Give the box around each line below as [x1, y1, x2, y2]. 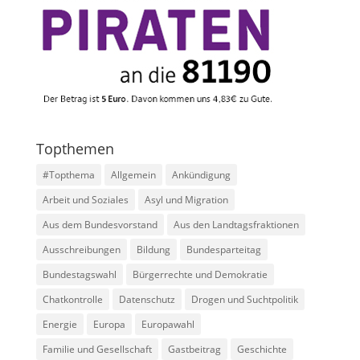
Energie [42, 317, 77, 331]
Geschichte [236, 342, 287, 356]
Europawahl [141, 317, 194, 331]
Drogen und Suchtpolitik [190, 292, 298, 306]
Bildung [136, 242, 170, 256]
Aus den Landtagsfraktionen [173, 217, 299, 231]
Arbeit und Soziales [42, 192, 129, 207]
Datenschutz [118, 292, 175, 306]
